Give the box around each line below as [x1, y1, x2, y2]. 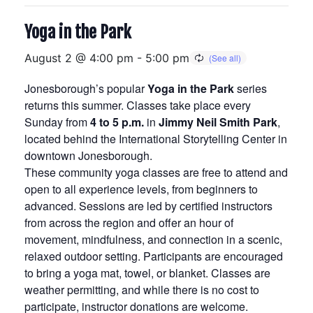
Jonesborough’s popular [24, 80, 147, 96]
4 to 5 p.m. [87, 114, 144, 130]
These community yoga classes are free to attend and [24, 164, 288, 180]
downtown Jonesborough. [24, 147, 152, 163]
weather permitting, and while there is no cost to [24, 282, 259, 298]
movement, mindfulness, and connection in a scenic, [24, 231, 282, 247]
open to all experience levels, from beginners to [24, 181, 258, 197]
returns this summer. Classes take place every [24, 97, 251, 113]
